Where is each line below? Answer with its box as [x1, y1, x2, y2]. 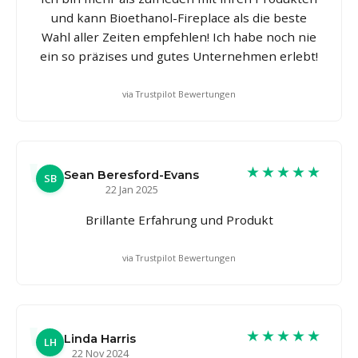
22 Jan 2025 [105, 181, 158, 197]
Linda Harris [64, 331, 136, 346]
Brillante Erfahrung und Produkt [85, 211, 273, 228]
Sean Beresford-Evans [64, 167, 199, 182]
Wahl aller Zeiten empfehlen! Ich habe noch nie [42, 28, 316, 45]
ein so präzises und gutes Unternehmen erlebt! [40, 47, 318, 64]
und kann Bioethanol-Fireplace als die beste [51, 9, 307, 26]
